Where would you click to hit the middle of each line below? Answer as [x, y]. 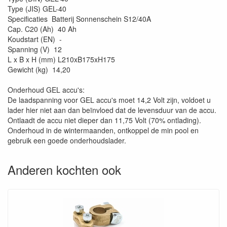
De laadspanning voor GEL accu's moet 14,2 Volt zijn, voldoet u [109, 100]
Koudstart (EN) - [35, 39]
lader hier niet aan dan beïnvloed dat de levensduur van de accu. [112, 110]
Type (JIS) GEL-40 [37, 9]
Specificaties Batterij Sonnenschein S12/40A [79, 19]
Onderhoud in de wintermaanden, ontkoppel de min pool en [103, 130]
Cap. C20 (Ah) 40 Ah [42, 29]
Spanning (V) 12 [35, 49]
